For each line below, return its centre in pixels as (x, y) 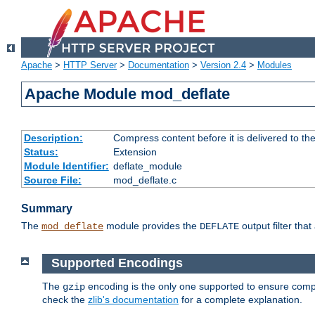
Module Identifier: (66, 166)
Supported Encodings (117, 263)
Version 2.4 (223, 65)
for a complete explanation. (240, 299)
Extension (135, 152)
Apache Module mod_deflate (128, 94)
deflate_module (147, 166)
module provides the (152, 226)
